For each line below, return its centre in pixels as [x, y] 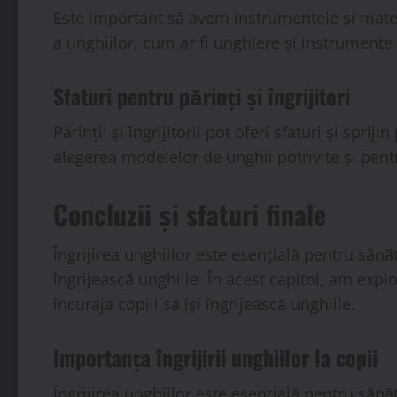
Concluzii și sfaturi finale [190, 214]
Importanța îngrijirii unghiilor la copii [215, 357]
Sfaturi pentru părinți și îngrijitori [202, 96]
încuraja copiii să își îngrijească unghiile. [204, 304]
